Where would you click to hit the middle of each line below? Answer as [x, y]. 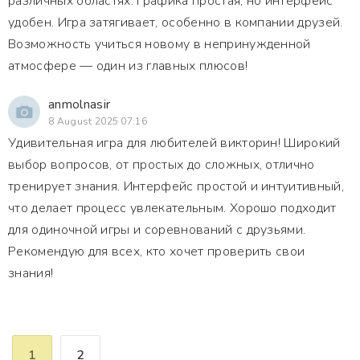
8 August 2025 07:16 [98, 121]
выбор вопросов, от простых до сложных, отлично [162, 165]
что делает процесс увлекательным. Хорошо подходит [172, 208]
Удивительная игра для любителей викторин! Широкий [174, 143]
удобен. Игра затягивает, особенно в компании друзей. [176, 22]
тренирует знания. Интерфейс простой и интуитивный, [176, 186]
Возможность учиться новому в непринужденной [160, 44]
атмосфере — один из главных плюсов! [128, 66]
